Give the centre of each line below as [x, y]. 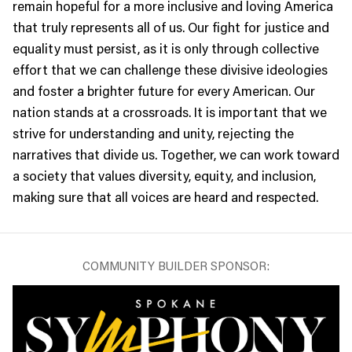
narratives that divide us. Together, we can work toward [176, 154]
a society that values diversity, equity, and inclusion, [164, 176]
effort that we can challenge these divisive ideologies [170, 70]
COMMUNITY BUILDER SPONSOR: [176, 266]
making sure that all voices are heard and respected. [165, 197]
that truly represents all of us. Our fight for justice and [171, 27]
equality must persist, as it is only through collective [166, 48]
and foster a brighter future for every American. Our [164, 91]
